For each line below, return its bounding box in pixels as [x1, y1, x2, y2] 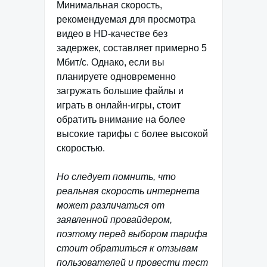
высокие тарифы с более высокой [57, 129, 208, 139]
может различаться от [57, 200, 164, 211]
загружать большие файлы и [57, 86, 184, 97]
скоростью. [57, 143, 105, 154]
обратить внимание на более [57, 114, 185, 125]
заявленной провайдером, [57, 215, 172, 225]
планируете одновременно [57, 72, 176, 82]
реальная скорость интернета [57, 186, 200, 197]
